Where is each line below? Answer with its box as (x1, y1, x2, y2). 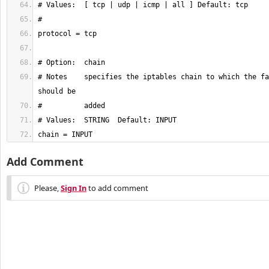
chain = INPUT (38, 130, 92, 139)
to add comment (86, 183, 148, 193)
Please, (34, 183, 61, 193)
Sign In (61, 183, 86, 193)
